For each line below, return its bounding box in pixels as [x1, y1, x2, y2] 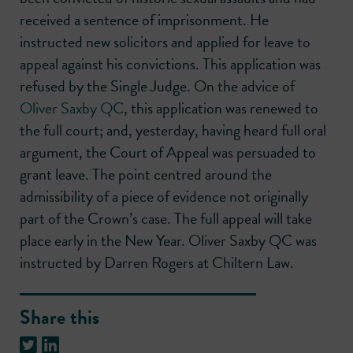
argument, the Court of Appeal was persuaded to [20, 140, 316, 165]
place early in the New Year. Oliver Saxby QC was [20, 229, 317, 253]
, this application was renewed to [124, 96, 318, 121]
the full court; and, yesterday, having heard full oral [20, 118, 326, 143]
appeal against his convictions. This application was [20, 52, 321, 76]
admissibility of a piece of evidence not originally [20, 184, 308, 209]
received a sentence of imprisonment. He [20, 8, 269, 32]
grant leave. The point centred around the [20, 162, 272, 187]
